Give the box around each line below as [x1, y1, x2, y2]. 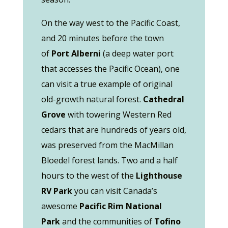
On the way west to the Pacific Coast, [41, 17, 180, 28]
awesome [41, 201, 79, 212]
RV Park [41, 185, 72, 196]
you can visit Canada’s [72, 185, 157, 196]
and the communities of [60, 216, 154, 227]
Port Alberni [51, 48, 103, 59]
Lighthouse [135, 170, 182, 181]
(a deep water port [102, 48, 174, 59]
